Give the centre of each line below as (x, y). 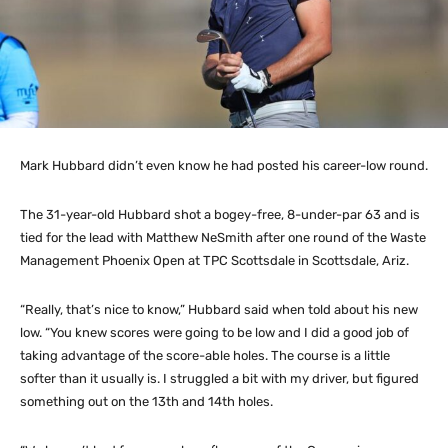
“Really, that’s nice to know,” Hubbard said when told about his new (219, 309)
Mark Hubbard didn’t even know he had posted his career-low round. (224, 165)
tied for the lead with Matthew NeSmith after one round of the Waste (223, 237)
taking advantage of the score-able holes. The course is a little (205, 355)
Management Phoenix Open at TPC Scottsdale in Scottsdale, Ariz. (214, 260)
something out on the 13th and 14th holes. (146, 401)
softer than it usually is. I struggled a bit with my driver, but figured (219, 378)
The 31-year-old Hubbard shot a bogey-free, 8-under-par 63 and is (220, 214)
